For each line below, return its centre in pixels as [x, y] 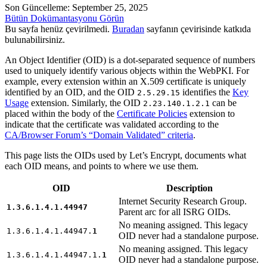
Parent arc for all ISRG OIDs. [175, 212]
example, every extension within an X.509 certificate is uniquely [125, 81]
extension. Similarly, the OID [86, 103]
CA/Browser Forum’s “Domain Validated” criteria [99, 135]
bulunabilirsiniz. [35, 39]
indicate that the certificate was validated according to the [112, 124]
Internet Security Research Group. [183, 201]
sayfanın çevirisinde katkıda [198, 29]
